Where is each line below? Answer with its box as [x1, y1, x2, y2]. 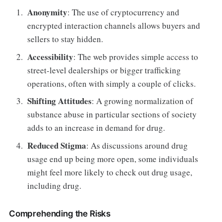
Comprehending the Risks [8, 208, 111, 219]
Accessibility [27, 50, 74, 63]
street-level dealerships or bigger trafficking [27, 64, 181, 76]
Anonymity [27, 6, 68, 19]
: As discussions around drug [86, 139, 188, 151]
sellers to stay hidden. [27, 33, 104, 45]
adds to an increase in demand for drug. [27, 122, 166, 134]
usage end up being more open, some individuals [27, 153, 199, 165]
